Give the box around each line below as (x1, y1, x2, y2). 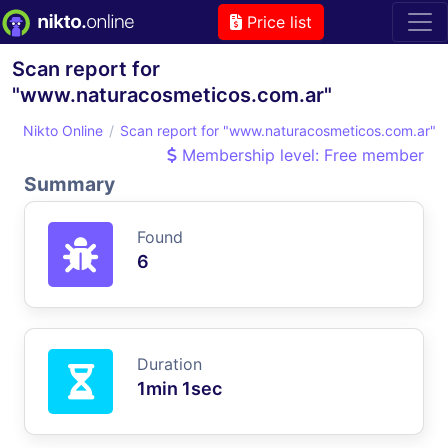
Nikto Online (23, 121, 103, 139)
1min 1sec (137, 377, 222, 399)
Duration (137, 353, 202, 374)
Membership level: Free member (177, 144, 424, 165)
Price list (241, 11, 312, 32)
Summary (24, 171, 115, 196)
